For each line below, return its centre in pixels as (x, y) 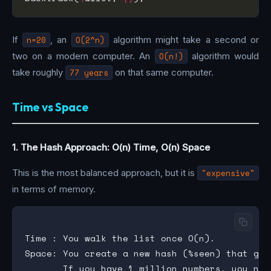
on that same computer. (163, 72)
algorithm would (223, 56)
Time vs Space (50, 107)
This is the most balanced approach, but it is (105, 172)
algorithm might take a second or (184, 39)
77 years (89, 72)
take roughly (39, 72)
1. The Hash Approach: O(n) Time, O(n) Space (111, 147)
